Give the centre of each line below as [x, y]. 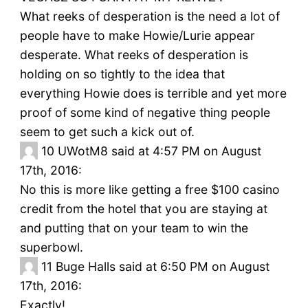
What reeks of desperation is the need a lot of [150, 16]
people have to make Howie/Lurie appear [137, 36]
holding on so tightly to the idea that [122, 74]
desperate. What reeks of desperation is [134, 55]
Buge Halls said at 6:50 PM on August [162, 267]
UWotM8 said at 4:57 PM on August [159, 151]
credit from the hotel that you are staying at [143, 209]
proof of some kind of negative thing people [145, 113]
